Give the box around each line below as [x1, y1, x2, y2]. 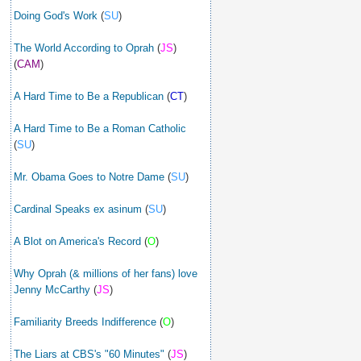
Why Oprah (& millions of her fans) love [14, 268, 197, 280]
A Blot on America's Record [14, 235, 141, 247]
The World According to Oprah [14, 42, 154, 54]
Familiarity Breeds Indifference [14, 316, 156, 328]
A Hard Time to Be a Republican [14, 90, 164, 102]
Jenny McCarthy [14, 284, 90, 296]
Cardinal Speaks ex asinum [14, 203, 142, 215]
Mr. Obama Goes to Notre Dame [14, 171, 164, 183]
